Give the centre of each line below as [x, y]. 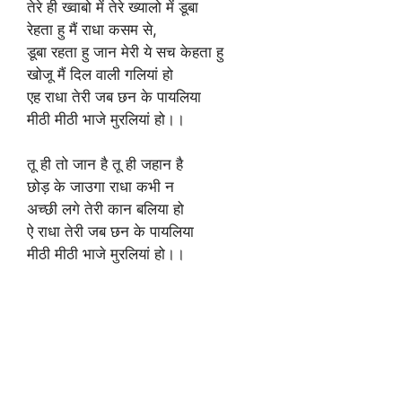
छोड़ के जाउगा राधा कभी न [100, 187]
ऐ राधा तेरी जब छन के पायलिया [110, 232]
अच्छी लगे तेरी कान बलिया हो [105, 209]
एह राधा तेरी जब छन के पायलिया [114, 96]
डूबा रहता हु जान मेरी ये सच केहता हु [125, 52]
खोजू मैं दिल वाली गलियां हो [100, 74]
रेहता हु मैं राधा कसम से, [92, 29]
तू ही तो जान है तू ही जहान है [105, 164]
